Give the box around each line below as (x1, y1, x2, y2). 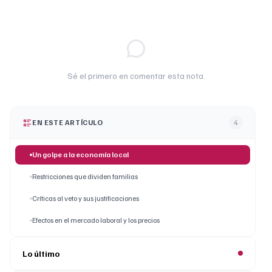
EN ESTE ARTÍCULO (32, 117, 103, 127)
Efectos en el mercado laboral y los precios (32, 215, 160, 225)
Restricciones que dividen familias (32, 171, 138, 181)
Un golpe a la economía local (32, 149, 129, 159)
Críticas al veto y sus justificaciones (32, 193, 139, 203)
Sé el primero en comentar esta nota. (67, 70, 205, 81)
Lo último (22, 248, 59, 259)
